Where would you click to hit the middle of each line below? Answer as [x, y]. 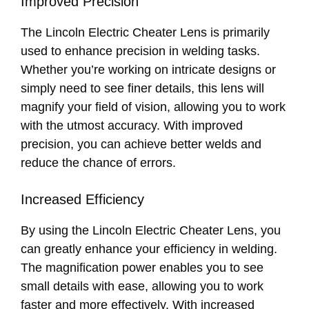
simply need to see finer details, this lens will [142, 88]
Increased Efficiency [82, 199]
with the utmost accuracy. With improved [132, 125]
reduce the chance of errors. [98, 162]
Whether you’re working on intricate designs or [148, 69]
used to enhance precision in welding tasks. [140, 51]
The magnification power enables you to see [142, 267]
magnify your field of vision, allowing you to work [153, 107]
